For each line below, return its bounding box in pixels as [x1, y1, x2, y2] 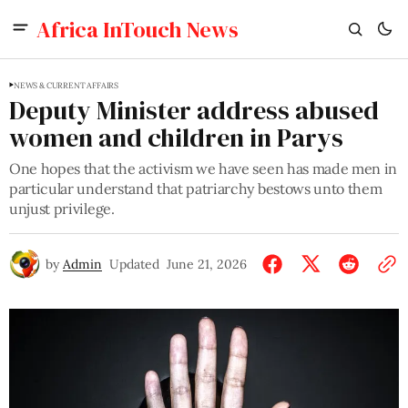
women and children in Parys [9, 120, 343, 155]
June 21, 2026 [167, 256, 247, 272]
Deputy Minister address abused [9, 93, 379, 127]
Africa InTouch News [36, 14, 239, 45]
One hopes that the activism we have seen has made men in [9, 159, 398, 178]
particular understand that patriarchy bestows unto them [9, 179, 382, 198]
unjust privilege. [9, 199, 115, 218]
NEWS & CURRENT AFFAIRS [14, 80, 119, 90]
